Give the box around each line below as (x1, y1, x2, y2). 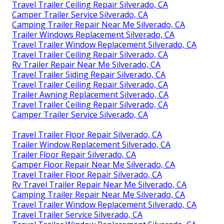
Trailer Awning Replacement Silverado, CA (12, 88, 168, 100)
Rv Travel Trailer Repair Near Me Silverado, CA (12, 178, 186, 190)
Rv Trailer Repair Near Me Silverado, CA (12, 58, 160, 70)
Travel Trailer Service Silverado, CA (12, 208, 142, 220)
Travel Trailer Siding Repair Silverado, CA (12, 68, 165, 80)
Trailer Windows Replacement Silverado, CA (12, 28, 174, 40)
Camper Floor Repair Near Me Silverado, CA (12, 158, 175, 170)
